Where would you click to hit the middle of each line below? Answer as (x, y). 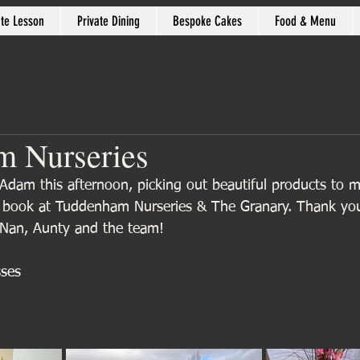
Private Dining (108, 21)
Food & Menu (305, 21)
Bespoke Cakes (207, 21)
